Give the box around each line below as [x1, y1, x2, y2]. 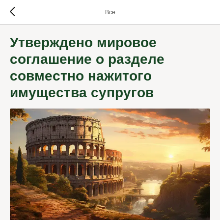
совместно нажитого [10, 68, 152, 83]
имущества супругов [10, 85, 154, 100]
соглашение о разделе [10, 52, 165, 67]
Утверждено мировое [10, 35, 157, 50]
